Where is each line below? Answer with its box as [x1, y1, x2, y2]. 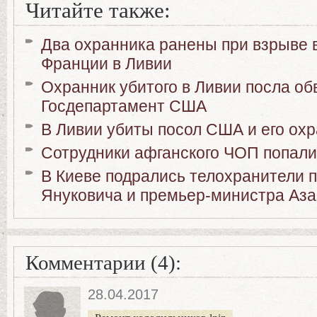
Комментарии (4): [25, 252, 181, 274]
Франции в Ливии [41, 54, 172, 73]
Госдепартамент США [41, 97, 207, 115]
